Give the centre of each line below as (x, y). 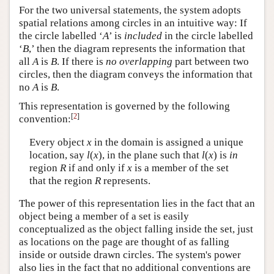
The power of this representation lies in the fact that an (137, 204)
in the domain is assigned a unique (167, 142)
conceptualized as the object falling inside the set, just (136, 229)
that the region (62, 180)
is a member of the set (180, 168)
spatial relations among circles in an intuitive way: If (133, 23)
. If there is (81, 62)
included (143, 36)
